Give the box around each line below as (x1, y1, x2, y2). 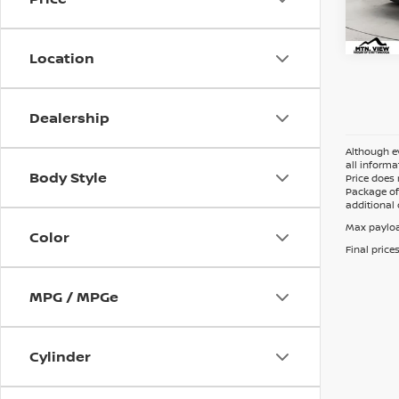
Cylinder (29, 346, 91, 366)
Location (29, 48, 94, 68)
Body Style (29, 167, 107, 187)
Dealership (29, 108, 110, 127)
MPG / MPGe (29, 287, 118, 306)
